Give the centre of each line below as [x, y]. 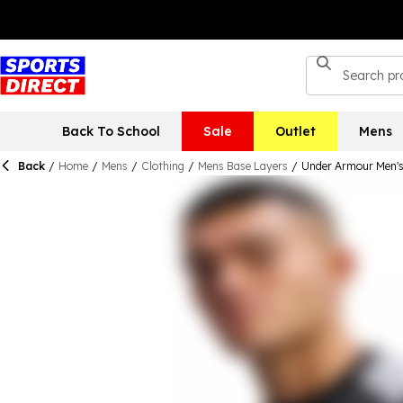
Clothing [163, 166]
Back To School [111, 131]
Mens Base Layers [243, 166]
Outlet [295, 131]
